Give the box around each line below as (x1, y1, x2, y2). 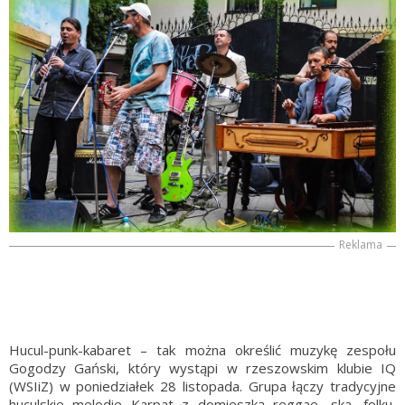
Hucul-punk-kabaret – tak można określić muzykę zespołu (9, 340, 396, 359)
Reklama (339, 236, 382, 252)
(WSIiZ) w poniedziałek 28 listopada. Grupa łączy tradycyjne (9, 376, 396, 395)
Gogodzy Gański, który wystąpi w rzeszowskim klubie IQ (9, 358, 396, 377)
